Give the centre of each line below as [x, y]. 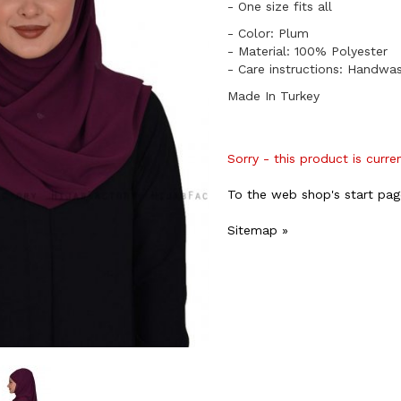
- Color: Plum [270, 33]
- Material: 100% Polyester [307, 51]
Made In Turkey [273, 96]
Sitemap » [258, 230]
